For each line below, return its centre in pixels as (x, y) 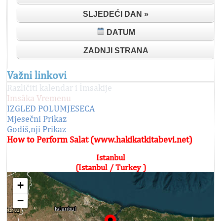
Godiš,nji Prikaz (37, 129)
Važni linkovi (37, 75)
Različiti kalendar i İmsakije (59, 88)
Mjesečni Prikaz (37, 119)
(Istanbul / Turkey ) (110, 167)
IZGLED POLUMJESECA (51, 108)
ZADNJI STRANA (116, 51)
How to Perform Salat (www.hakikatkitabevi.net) (100, 139)
